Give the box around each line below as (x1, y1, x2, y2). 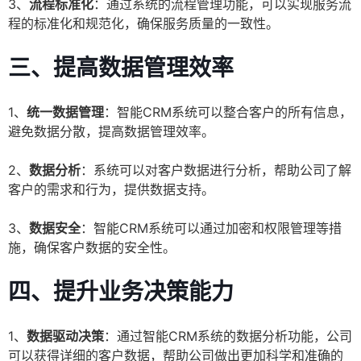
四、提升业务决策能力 (8, 278, 234, 306)
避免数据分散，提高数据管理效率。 (8, 123, 214, 140)
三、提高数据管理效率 (8, 54, 234, 82)
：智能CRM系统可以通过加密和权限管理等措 (81, 220, 342, 237)
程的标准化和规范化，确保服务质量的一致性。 (8, 15, 279, 32)
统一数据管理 (27, 104, 104, 121)
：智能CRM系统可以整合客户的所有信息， (104, 104, 352, 121)
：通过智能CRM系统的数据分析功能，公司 (104, 328, 352, 345)
